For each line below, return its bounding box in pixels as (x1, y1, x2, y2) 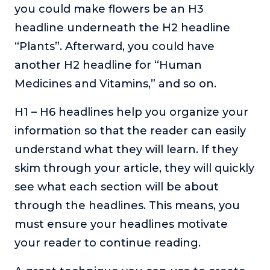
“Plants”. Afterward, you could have (14, 40, 215, 54)
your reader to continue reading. (14, 236, 204, 250)
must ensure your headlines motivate (14, 218, 228, 231)
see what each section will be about (14, 180, 219, 194)
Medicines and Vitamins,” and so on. (14, 77, 219, 91)
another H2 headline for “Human (14, 58, 202, 72)
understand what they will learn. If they (14, 143, 238, 157)
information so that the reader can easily (14, 124, 246, 138)
